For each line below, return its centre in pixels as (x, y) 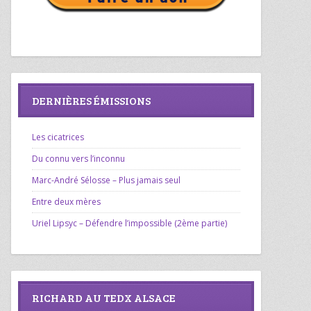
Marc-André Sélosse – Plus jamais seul (106, 180)
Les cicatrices (58, 137)
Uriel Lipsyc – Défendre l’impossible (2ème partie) (129, 223)
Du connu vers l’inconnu (78, 158)
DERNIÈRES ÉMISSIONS (91, 100)
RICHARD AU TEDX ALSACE (104, 298)
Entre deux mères (66, 201)
